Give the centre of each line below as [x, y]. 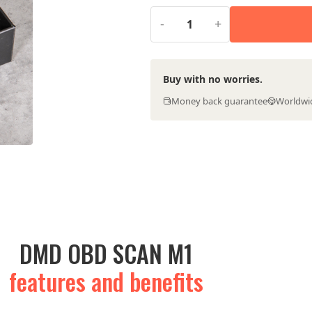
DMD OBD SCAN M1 [106, 253]
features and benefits [106, 281]
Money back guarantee [219, 101]
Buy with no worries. [212, 79]
